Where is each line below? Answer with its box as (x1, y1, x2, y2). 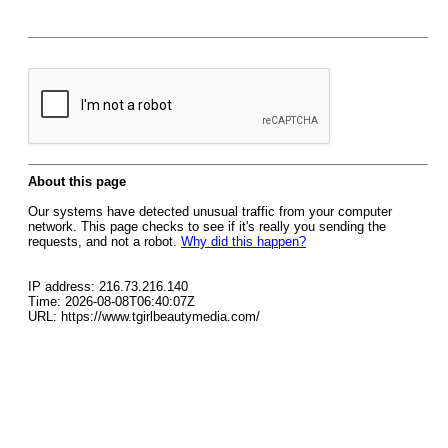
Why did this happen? (181, 234, 306, 249)
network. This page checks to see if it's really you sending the (28, 219, 386, 234)
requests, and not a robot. (28, 234, 181, 249)
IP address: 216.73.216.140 (28, 279, 188, 294)
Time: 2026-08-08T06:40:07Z (28, 294, 195, 309)
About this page (28, 174, 126, 189)
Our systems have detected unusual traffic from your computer (28, 204, 392, 219)
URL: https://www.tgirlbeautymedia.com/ (28, 309, 260, 324)
